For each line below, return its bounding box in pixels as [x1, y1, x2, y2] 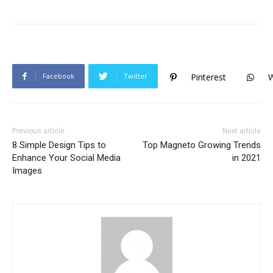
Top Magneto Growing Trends [142, 140, 261, 151]
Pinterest [191, 71, 226, 83]
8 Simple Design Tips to [12, 140, 106, 151]
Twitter [124, 71, 147, 81]
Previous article [12, 127, 65, 136]
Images [12, 165, 42, 177]
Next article [222, 127, 261, 136]
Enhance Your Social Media [12, 152, 121, 164]
